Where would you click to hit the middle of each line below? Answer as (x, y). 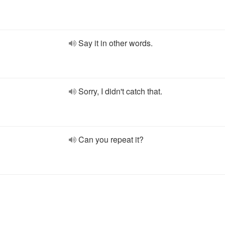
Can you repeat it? (111, 139)
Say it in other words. (116, 43)
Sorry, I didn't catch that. (120, 91)
